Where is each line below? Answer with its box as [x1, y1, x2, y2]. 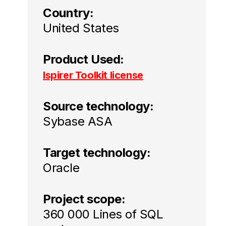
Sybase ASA [43, 114, 112, 129]
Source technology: [43, 99, 154, 114]
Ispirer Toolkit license [43, 69, 143, 81]
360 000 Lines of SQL [43, 207, 163, 221]
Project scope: [43, 192, 126, 206]
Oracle [43, 160, 80, 175]
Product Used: [43, 52, 124, 67]
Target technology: [43, 145, 151, 160]
